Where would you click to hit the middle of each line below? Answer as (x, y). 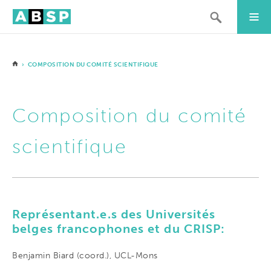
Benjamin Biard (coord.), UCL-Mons (85, 256)
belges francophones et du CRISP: (119, 229)
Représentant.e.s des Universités (114, 214)
